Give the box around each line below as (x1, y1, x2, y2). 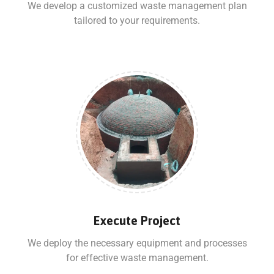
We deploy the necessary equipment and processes (27, 237, 247, 249)
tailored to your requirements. (74, 14, 200, 26)
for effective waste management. (65, 251, 209, 264)
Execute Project (94, 213, 180, 228)
